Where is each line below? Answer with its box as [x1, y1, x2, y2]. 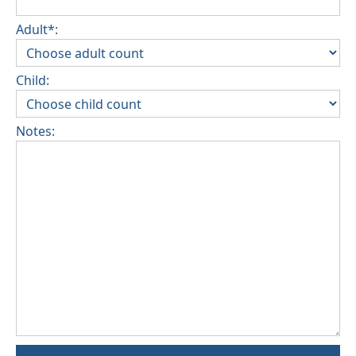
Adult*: [16, 21, 58, 39]
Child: [16, 72, 49, 90]
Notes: [16, 122, 55, 141]
